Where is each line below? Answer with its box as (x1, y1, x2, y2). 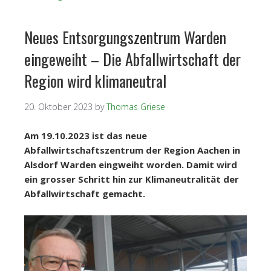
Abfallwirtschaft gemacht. (24, 187, 145, 200)
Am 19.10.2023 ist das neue (24, 129, 147, 142)
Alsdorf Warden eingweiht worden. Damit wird (24, 158, 237, 171)
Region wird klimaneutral (24, 68, 166, 93)
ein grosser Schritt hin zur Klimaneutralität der (24, 172, 239, 185)
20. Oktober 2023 (24, 100, 93, 113)
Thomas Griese (106, 100, 165, 113)
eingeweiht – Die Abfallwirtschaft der (24, 47, 241, 71)
